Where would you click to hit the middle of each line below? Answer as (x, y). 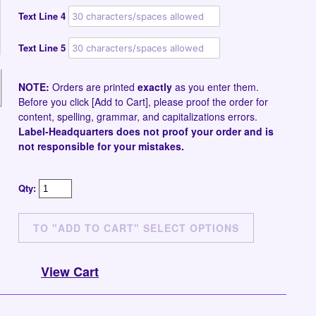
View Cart (70, 272)
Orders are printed (93, 87)
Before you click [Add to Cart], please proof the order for (143, 102)
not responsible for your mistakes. (101, 146)
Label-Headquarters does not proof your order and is (146, 131)
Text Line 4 (42, 16)
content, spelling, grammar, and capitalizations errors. (138, 116)
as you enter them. (215, 87)
